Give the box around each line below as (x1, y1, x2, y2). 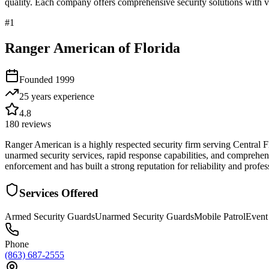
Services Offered (19, 187, 98, 200)
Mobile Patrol (194, 211, 246, 222)
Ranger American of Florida (5, 40, 180, 56)
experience (51, 91, 94, 101)
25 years (19, 91, 51, 101)
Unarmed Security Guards (95, 211, 194, 222)
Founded (19, 74, 55, 85)
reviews (19, 118, 51, 129)
